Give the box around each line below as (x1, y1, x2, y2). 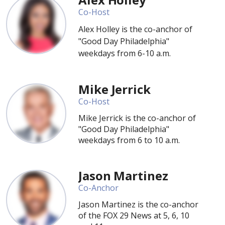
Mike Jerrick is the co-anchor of (78, 113, 196, 124)
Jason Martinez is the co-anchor (78, 199, 198, 210)
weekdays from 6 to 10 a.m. (78, 135, 180, 146)
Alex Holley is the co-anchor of (78, 24, 192, 35)
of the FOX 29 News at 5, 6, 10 (78, 210, 189, 221)
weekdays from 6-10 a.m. (78, 48, 171, 59)
